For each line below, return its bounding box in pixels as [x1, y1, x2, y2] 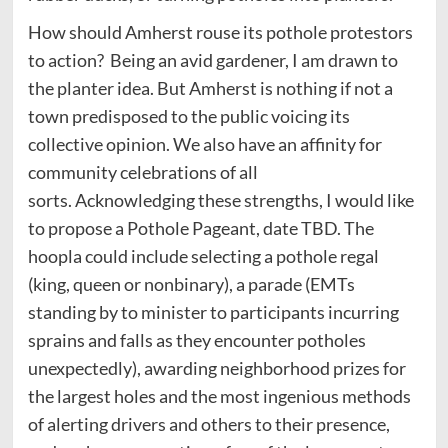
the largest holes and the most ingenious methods [27, 385, 411, 408]
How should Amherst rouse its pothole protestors [27, 21, 413, 44]
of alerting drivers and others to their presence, [27, 413, 390, 436]
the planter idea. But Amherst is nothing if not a [27, 77, 393, 100]
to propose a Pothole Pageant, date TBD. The [27, 217, 374, 240]
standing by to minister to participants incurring [27, 301, 399, 324]
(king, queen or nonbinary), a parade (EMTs [27, 273, 355, 296]
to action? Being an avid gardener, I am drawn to [27, 49, 398, 72]
